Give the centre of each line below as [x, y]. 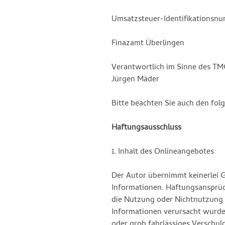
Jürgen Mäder [135, 80]
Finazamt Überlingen [148, 43]
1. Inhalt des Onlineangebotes [163, 152]
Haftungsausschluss [146, 128]
